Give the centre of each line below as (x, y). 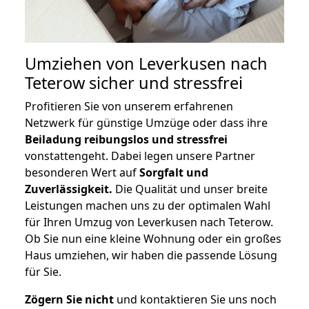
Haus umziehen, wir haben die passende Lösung (151, 256)
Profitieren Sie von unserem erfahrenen (129, 107)
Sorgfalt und (174, 173)
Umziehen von (82, 64)
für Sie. (43, 272)
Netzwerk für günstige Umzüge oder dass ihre (146, 123)
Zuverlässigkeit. (69, 189)
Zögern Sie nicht (69, 300)
